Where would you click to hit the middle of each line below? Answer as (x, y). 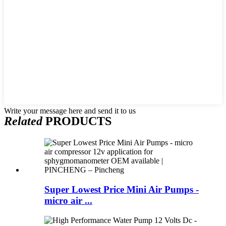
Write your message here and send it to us (70, 111)
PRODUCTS (77, 121)
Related (23, 121)
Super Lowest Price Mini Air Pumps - (122, 189)
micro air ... (68, 200)
